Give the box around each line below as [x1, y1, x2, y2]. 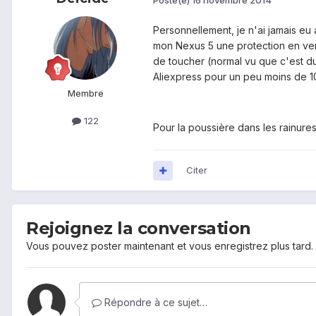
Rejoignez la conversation [26, 218, 251, 239]
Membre [67, 87, 104, 99]
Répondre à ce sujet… [102, 296, 207, 309]
